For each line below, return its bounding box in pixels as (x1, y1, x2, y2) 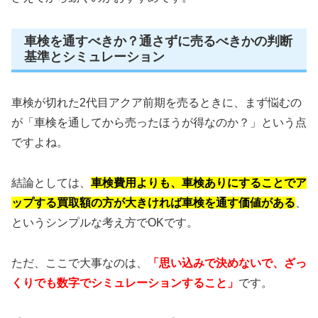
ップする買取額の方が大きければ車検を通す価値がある (11, 197, 295, 209)
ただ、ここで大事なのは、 (11, 257, 148, 270)
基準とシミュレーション (24, 50, 165, 65)
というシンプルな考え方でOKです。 (11, 216, 198, 229)
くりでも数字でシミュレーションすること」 (11, 277, 238, 290)
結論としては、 (11, 177, 91, 190)
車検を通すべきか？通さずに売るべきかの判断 (24, 34, 292, 49)
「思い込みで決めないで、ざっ (148, 257, 307, 270)
